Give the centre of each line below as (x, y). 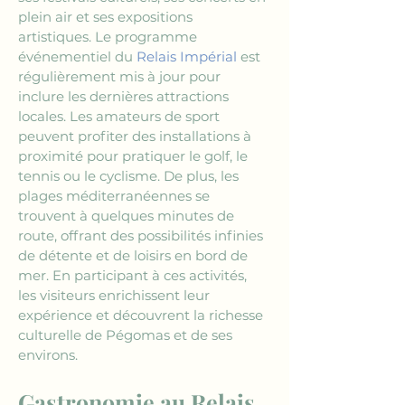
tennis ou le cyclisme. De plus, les (130, 176)
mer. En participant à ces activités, (134, 275)
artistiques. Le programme (109, 37)
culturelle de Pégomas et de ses (127, 335)
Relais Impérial (187, 57)
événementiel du (77, 57)
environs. (48, 355)
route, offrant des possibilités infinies (142, 235)
